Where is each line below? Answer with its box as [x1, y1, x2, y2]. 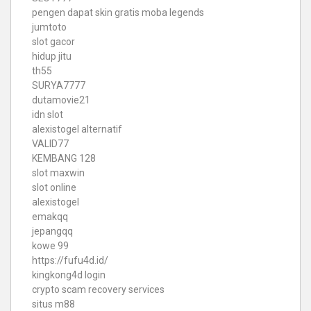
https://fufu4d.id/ [32, 254, 108, 266]
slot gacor [32, 35, 75, 47]
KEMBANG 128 [32, 152, 96, 164]
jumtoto [32, 21, 67, 33]
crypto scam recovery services [32, 283, 165, 295]
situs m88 [32, 298, 75, 310]
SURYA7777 [32, 79, 85, 91]
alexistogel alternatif [32, 123, 122, 135]
